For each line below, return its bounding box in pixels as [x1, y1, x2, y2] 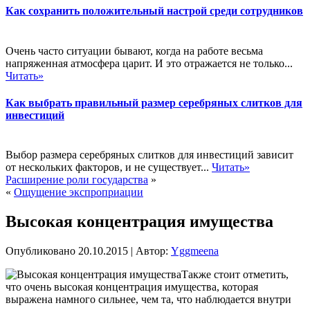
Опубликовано [6, 244, 75, 257]
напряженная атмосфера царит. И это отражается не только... [6, 57, 293, 69]
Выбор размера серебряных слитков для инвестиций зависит [6, 149, 293, 161]
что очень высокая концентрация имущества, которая [6, 280, 258, 293]
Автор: [136, 244, 168, 257]
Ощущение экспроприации [14, 186, 143, 199]
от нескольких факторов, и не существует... [6, 161, 212, 174]
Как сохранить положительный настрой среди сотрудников [6, 5, 303, 17]
